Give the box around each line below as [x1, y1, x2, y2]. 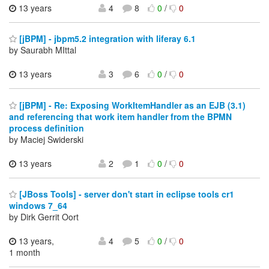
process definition [9, 121, 84, 134]
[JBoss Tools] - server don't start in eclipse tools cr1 [17, 188, 234, 201]
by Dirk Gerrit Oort [9, 211, 79, 223]
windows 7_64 [9, 199, 67, 212]
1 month [9, 246, 40, 259]
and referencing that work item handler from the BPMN [9, 110, 232, 122]
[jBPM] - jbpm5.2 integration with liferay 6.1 [17, 32, 196, 45]
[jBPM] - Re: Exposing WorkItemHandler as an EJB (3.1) [17, 98, 246, 111]
